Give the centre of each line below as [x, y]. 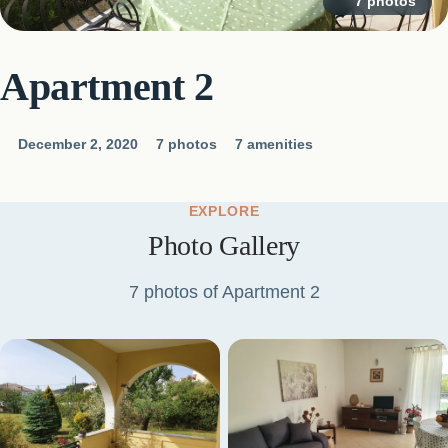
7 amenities [274, 144]
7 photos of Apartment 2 [224, 292]
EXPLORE [224, 211]
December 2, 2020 [78, 144]
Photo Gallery [224, 245]
